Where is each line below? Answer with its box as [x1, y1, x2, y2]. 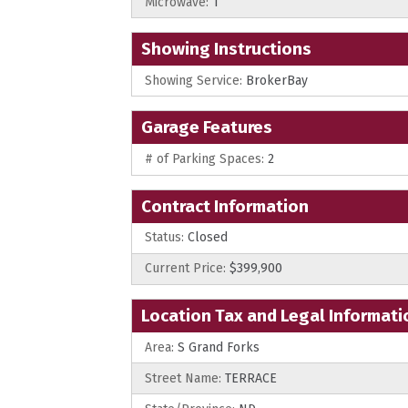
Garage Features [141, 117, 272, 138]
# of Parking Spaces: [145, 150, 264, 167]
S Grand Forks [174, 339, 260, 355]
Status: [145, 229, 184, 246]
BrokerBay [242, 72, 308, 88]
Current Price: [145, 260, 226, 277]
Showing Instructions [141, 38, 311, 60]
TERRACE [221, 370, 277, 386]
